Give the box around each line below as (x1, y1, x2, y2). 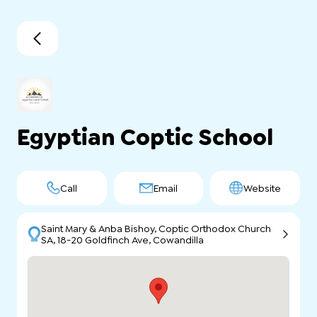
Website (243, 181, 282, 195)
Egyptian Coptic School (17, 122, 273, 152)
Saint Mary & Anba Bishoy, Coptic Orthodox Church (40, 222, 271, 235)
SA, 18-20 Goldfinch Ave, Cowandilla (40, 234, 204, 246)
